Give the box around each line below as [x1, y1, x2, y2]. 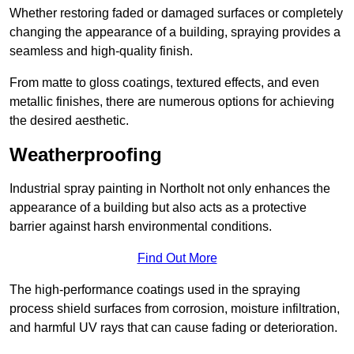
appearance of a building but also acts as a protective [9, 201, 307, 215]
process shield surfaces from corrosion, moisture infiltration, [9, 302, 340, 316]
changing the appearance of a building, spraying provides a [9, 25, 341, 40]
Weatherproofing [9, 144, 162, 166]
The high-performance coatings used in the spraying [9, 283, 300, 297]
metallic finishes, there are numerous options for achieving [9, 95, 334, 109]
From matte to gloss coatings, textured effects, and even [9, 76, 319, 90]
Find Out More [137, 251, 217, 265]
